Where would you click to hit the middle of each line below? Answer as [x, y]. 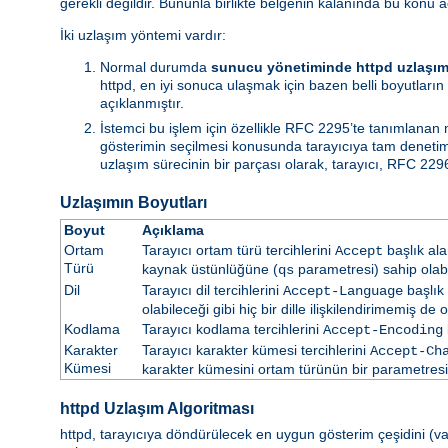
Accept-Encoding [382, 329]
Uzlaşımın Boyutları [133, 202]
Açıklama [172, 229]
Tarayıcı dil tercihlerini [212, 289]
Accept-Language [342, 290]
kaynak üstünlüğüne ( [209, 268]
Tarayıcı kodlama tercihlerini [232, 328]
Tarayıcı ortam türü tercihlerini [238, 249]
